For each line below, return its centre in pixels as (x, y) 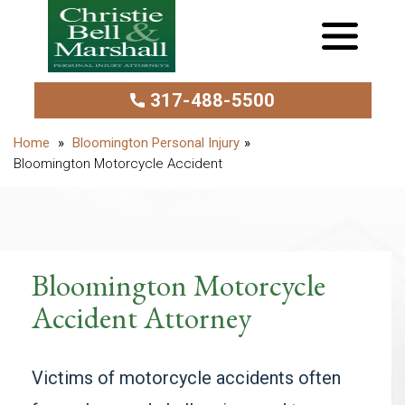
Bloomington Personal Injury (156, 143)
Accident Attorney (141, 318)
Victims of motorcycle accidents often (186, 378)
